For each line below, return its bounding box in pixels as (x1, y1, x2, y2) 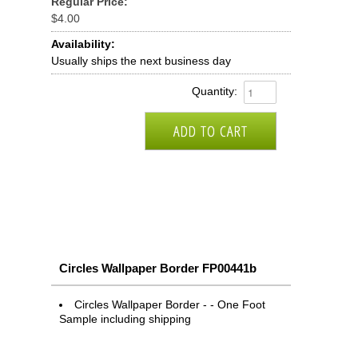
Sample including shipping (59, 312, 191, 325)
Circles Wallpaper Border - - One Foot (74, 298, 265, 311)
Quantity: (192, 85, 237, 98)
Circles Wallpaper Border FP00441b (59, 261, 257, 275)
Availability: (51, 38, 115, 50)
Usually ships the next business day (51, 54, 231, 67)
